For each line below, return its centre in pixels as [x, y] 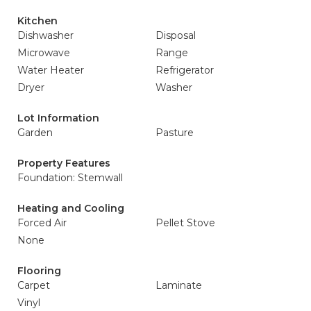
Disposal [176, 35]
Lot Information [58, 118]
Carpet [34, 285]
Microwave [44, 53]
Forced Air [42, 223]
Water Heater [51, 70]
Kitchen [37, 21]
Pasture [175, 133]
